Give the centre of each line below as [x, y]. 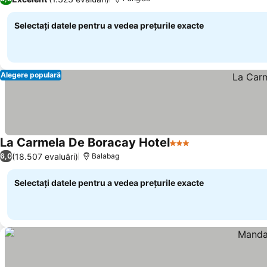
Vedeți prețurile [226, 149]
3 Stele [185, 149]
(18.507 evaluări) [45, 156]
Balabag [105, 156]
